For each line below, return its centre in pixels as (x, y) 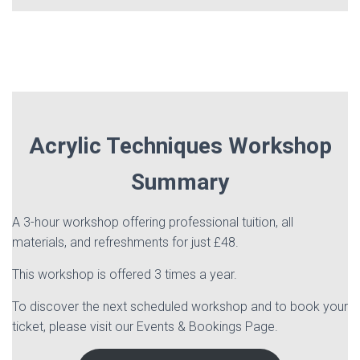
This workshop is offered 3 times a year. (125, 274)
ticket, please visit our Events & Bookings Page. (145, 326)
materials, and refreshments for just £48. (125, 242)
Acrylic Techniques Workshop (180, 145)
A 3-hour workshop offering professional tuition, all (153, 222)
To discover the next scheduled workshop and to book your (180, 306)
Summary (180, 182)
